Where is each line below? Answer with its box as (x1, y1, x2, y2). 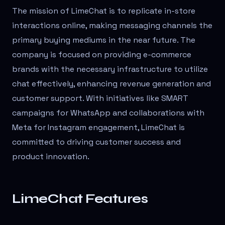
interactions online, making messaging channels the (12, 20, 212, 31)
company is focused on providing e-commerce (12, 49, 191, 60)
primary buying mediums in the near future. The (12, 35, 195, 46)
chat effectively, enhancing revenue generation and (12, 78, 211, 89)
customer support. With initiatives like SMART (12, 93, 188, 104)
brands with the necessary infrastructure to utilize (12, 64, 208, 75)
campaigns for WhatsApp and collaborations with (12, 107, 204, 119)
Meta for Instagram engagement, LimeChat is (12, 122, 185, 133)
